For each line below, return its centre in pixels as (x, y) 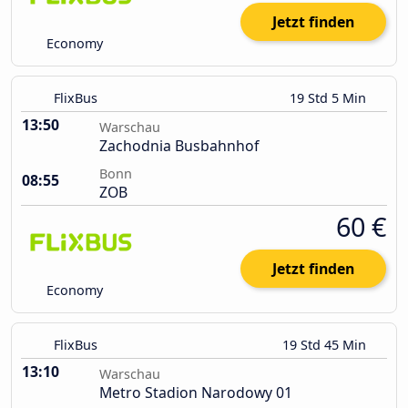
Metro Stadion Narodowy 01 (196, 393)
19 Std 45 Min (326, 345)
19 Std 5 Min (330, 98)
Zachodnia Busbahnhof (179, 146)
